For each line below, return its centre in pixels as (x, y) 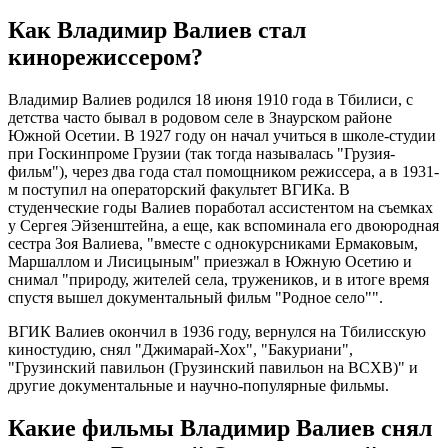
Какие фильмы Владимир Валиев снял (220, 428)
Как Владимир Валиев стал (157, 30)
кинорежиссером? (105, 57)
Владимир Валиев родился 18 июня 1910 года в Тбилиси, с (210, 100)
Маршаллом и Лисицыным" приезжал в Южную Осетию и (210, 262)
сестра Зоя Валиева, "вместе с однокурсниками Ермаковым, (213, 244)
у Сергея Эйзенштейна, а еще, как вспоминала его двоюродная (223, 226)
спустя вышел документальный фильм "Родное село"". (195, 298)
